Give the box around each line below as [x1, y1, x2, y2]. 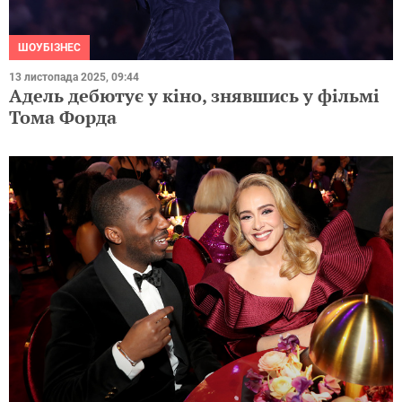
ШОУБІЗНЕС [18, 41, 81, 55]
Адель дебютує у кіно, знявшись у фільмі [9, 83, 380, 109]
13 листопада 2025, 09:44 [9, 71, 139, 84]
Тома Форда [9, 105, 117, 130]
